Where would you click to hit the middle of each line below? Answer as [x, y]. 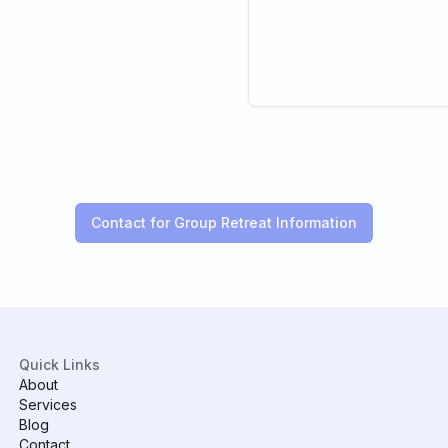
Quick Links [59, 365]
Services [47, 405]
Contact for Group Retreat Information [224, 223]
